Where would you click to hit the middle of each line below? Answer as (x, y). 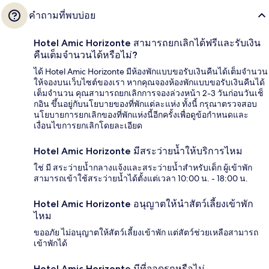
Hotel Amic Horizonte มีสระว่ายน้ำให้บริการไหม (138, 151)
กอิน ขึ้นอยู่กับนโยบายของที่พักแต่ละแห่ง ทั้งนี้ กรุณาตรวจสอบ (145, 104)
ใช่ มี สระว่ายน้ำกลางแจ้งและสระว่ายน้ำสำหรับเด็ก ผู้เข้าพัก (143, 168)
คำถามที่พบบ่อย (62, 16)
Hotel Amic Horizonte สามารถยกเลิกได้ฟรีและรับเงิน (147, 43)
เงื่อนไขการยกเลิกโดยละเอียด (88, 126)
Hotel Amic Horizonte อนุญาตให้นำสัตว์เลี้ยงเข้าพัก (144, 204)
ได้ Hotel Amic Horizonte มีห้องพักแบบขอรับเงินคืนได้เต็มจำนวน (151, 72)
